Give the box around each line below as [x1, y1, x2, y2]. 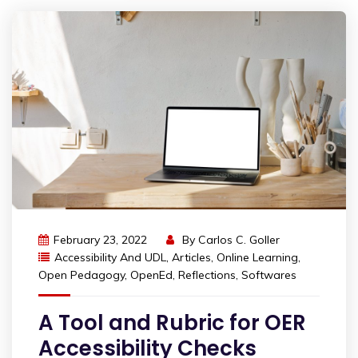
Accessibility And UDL [54, 249, 166, 265]
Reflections [178, 267, 236, 282]
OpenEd [130, 267, 173, 282]
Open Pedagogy [38, 267, 125, 282]
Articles [172, 249, 211, 265]
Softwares [241, 267, 296, 282]
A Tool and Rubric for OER [38, 308, 306, 337]
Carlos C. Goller [198, 232, 280, 247]
